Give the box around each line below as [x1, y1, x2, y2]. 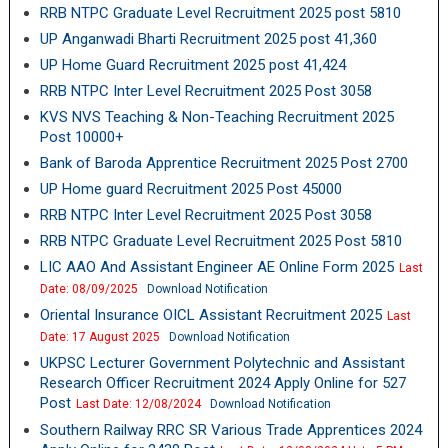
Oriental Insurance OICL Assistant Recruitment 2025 [39, 306, 382, 324]
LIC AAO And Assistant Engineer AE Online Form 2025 [39, 258, 394, 276]
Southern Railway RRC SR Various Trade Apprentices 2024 [39, 421, 422, 439]
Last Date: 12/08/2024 [75, 397, 201, 411]
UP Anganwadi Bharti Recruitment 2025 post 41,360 [39, 30, 377, 48]
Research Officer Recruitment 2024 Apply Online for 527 [39, 374, 406, 392]
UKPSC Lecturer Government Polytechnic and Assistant [39, 354, 405, 372]
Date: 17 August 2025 [39, 330, 160, 344]
